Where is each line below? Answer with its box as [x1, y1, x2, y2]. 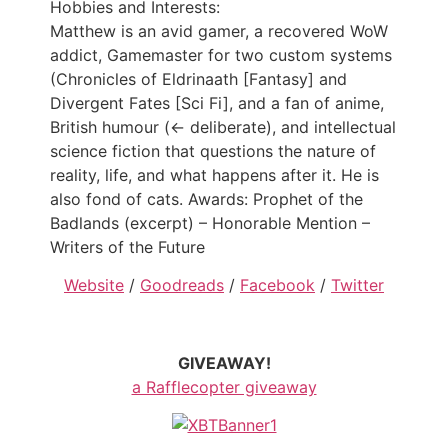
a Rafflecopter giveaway [131, 376, 317, 397]
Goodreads [140, 275, 224, 296]
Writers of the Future [50, 237, 205, 258]
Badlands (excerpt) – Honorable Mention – [50, 213, 370, 234]
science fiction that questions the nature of [50, 141, 376, 162]
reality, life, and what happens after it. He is [50, 165, 379, 186]
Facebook [240, 275, 315, 296]
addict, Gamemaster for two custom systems [50, 45, 392, 66]
